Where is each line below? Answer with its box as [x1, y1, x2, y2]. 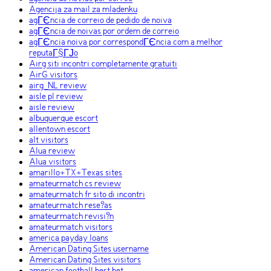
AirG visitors [29, 70, 77, 80]
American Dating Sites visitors [29, 255, 141, 266]
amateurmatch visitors [29, 223, 113, 233]
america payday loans [29, 233, 108, 244]
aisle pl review [29, 92, 83, 102]
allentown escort [29, 125, 90, 135]
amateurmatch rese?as [29, 201, 112, 211]
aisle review [29, 103, 74, 113]
